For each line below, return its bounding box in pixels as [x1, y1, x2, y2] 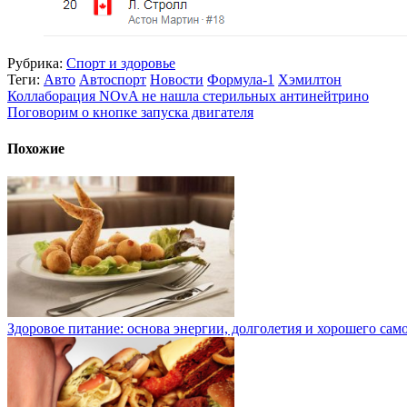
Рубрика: [7, 55, 63, 72]
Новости [150, 72, 203, 88]
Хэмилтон [278, 72, 342, 88]
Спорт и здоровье [66, 55, 175, 72]
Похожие [7, 140, 65, 156]
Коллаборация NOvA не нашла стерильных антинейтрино [7, 88, 369, 104]
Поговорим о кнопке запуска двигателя [7, 104, 253, 121]
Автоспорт [79, 72, 146, 88]
